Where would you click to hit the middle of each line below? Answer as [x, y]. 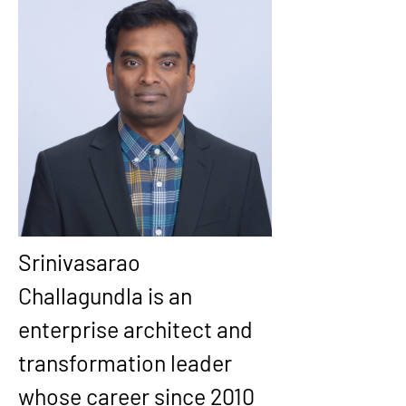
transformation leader [127, 362]
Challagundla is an [107, 295]
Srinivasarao [82, 262]
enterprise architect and [138, 329]
